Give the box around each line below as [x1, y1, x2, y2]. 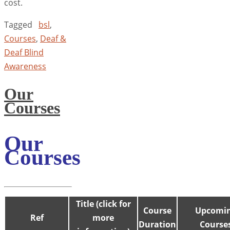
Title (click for [75, 198, 131, 210]
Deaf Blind [4, 46, 44, 58]
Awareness [4, 60, 46, 72]
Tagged [4, 18, 32, 30]
